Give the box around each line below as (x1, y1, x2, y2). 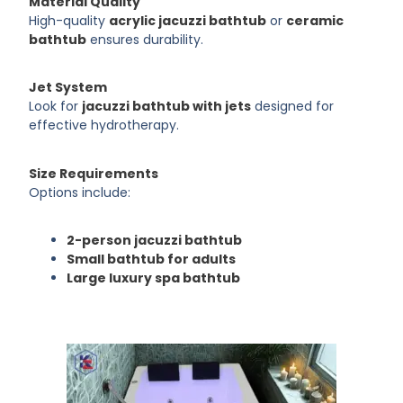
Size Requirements (29, 164, 159, 183)
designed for (251, 97, 335, 116)
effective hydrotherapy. (29, 116, 180, 135)
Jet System (29, 78, 108, 97)
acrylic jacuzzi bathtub (109, 11, 267, 30)
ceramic (286, 11, 345, 30)
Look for (29, 97, 83, 116)
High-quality (29, 11, 110, 30)
